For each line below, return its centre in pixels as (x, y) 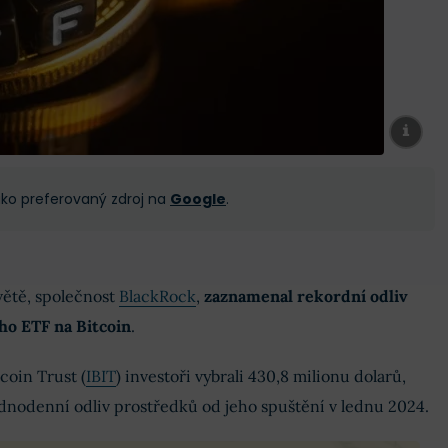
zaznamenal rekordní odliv (305, 296)
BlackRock (157, 296)
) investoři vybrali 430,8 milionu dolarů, (260, 376)
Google (198, 198)
